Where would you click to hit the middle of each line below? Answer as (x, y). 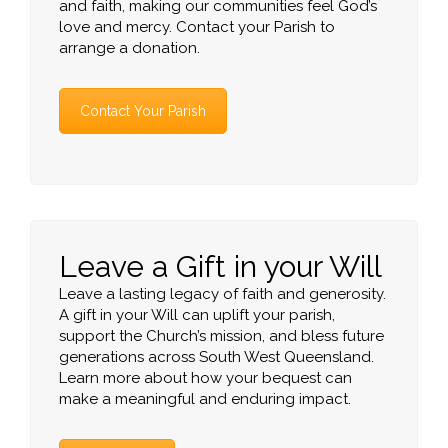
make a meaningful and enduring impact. (205, 398)
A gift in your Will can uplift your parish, (197, 314)
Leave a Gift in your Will (220, 266)
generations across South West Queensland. (216, 356)
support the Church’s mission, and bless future (221, 335)
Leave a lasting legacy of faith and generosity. (222, 293)
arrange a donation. (129, 48)
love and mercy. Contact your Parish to (197, 27)
